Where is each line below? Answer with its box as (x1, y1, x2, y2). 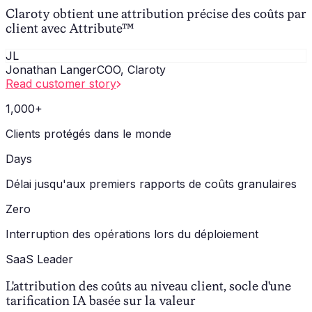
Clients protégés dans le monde (6, 126, 171, 141)
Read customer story (6, 76, 116, 91)
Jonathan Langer (6, 62, 97, 77)
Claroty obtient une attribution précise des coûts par (6, 6, 306, 21)
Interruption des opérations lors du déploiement (6, 226, 258, 241)
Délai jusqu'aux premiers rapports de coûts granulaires (6, 176, 297, 191)
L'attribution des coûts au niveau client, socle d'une (6, 279, 291, 294)
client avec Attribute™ (6, 20, 134, 36)
